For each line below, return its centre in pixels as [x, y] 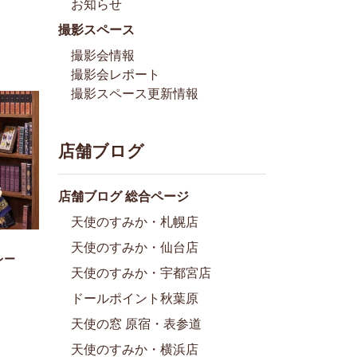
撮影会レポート [116, 74]
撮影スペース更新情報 [135, 93]
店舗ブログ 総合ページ [124, 196]
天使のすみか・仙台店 [135, 247]
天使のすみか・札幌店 [135, 222]
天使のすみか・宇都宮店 [141, 273]
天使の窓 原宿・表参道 [136, 324]
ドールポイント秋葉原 [135, 298]
